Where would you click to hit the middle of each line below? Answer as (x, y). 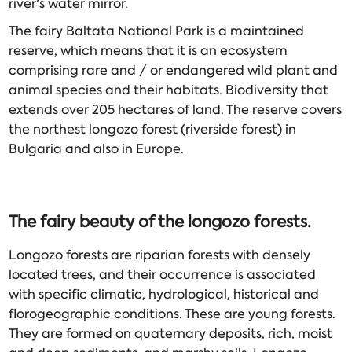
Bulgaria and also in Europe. (97, 149)
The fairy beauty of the (99, 222)
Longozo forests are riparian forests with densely (160, 255)
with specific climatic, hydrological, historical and (164, 295)
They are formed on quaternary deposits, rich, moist (171, 334)
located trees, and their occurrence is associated (163, 275)
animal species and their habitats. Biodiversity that (169, 90)
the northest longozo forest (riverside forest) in (153, 130)
